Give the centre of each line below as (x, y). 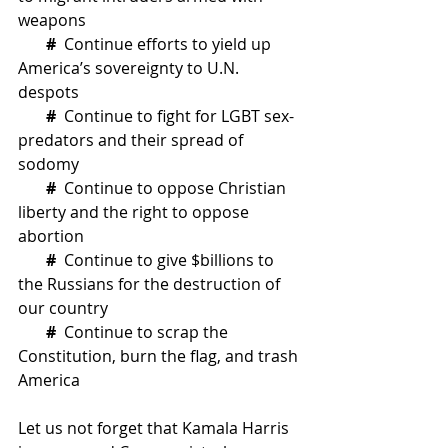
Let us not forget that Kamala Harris (155, 428)
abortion (51, 236)
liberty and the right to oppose (135, 212)
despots (48, 92)
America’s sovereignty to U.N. (130, 68)
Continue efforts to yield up (169, 44)
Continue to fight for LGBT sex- (175, 116)
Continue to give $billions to (167, 260)
